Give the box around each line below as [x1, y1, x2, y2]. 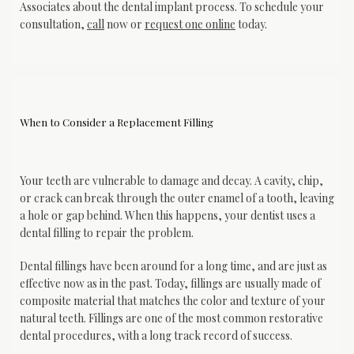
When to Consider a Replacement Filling [20, 115, 213, 129]
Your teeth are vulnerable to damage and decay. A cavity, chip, [20, 172, 323, 188]
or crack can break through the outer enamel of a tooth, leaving [20, 190, 334, 205]
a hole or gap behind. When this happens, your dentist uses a [20, 207, 315, 223]
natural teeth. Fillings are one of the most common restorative [20, 310, 323, 326]
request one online [145, 16, 235, 32]
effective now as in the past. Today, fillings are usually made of [20, 275, 321, 291]
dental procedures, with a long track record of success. [20, 327, 292, 343]
